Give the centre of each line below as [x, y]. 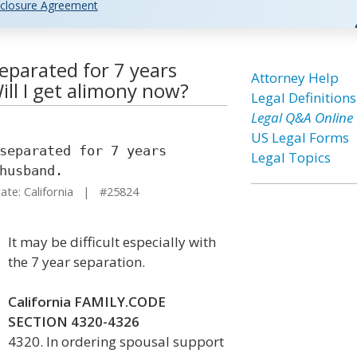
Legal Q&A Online [302, 118]
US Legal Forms [300, 137]
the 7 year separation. [76, 262]
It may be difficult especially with [112, 242]
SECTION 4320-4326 [74, 322]
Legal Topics [290, 157]
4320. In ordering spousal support [116, 341]
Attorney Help [294, 78]
